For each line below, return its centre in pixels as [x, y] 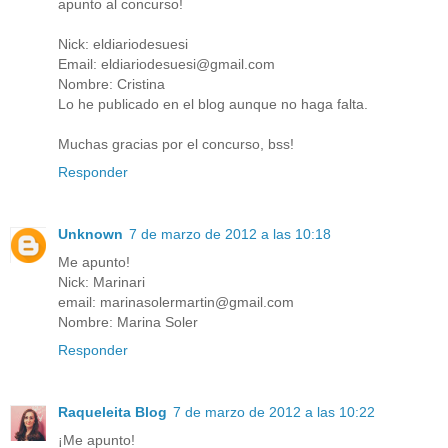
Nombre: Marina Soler [128, 322]
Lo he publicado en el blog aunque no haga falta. [213, 104]
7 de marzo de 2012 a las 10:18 [230, 234]
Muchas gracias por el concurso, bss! [176, 144]
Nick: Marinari [101, 282]
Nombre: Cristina [111, 84]
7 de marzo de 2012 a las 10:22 [274, 412]
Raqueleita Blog [112, 412]
